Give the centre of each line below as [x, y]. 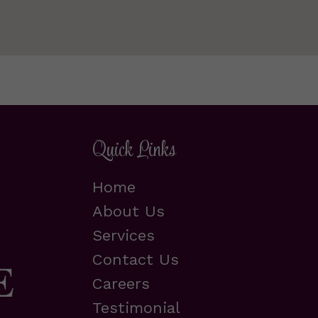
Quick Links [134, 150]
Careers [121, 283]
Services [123, 235]
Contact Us [135, 259]
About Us [128, 211]
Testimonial [136, 307]
